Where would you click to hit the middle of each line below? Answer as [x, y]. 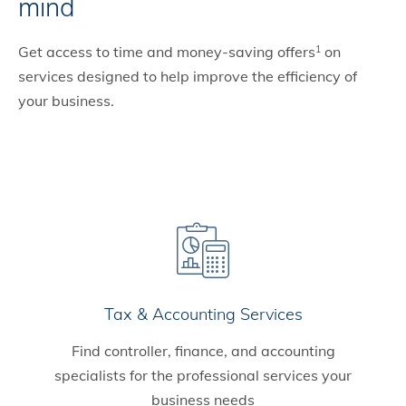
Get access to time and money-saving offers [167, 52]
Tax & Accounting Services [203, 314]
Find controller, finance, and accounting [203, 351]
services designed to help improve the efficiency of [188, 77]
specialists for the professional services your [203, 376]
